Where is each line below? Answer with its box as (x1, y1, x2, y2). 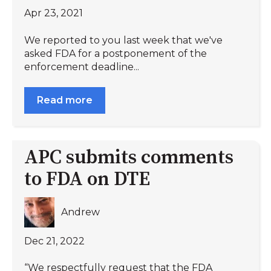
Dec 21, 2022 (24, 235, 85, 247)
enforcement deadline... (24, 60, 139, 73)
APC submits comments (24, 146, 233, 171)
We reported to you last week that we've (24, 34, 223, 46)
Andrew (61, 206, 100, 218)
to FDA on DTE (24, 168, 150, 192)
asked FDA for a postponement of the (24, 47, 207, 59)
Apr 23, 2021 (24, 7, 83, 19)
